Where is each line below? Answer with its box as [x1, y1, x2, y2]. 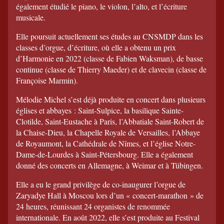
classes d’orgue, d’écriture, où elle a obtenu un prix [16, 41, 176, 52]
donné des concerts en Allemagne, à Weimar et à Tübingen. [16, 159, 203, 170]
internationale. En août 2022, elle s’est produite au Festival [16, 211, 199, 222]
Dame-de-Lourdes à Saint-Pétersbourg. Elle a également [16, 148, 193, 159]
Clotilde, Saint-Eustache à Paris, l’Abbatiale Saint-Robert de [16, 115, 204, 126]
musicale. [16, 11, 45, 22]
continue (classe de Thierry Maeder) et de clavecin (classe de [16, 63, 206, 74]
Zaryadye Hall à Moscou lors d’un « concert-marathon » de [16, 189, 203, 200]
